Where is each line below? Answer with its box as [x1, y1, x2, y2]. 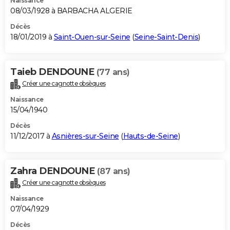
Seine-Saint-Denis [134, 32, 198, 42]
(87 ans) [97, 166, 130, 176]
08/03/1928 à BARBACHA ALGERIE [10, 6, 132, 15]
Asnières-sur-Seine [51, 131, 119, 141]
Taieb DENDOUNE [10, 66, 97, 78]
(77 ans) [96, 67, 130, 77]
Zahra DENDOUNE [10, 165, 97, 177]
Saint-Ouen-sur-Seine [53, 32, 130, 42]
